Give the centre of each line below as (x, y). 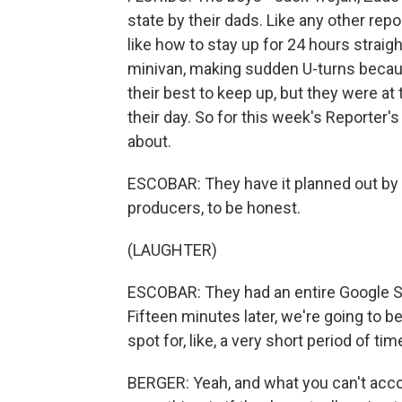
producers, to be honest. (214, 208)
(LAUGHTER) (172, 250)
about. (149, 141)
